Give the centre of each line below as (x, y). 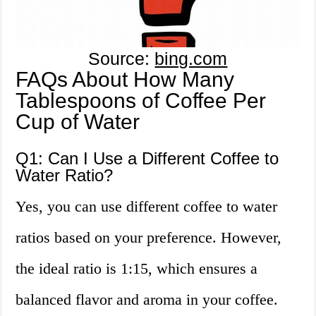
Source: (122, 59)
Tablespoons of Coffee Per (141, 101)
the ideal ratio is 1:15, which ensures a (137, 269)
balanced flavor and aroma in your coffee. (147, 300)
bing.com (191, 59)
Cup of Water (78, 122)
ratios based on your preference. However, (149, 238)
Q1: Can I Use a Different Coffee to (147, 159)
